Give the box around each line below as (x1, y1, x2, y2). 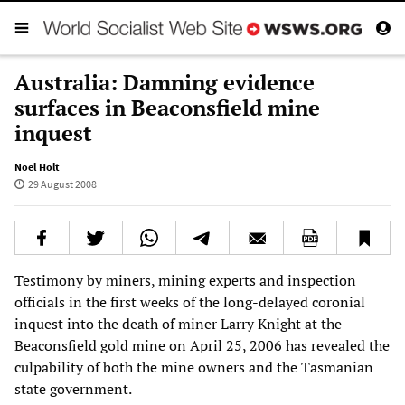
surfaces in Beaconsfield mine (14, 92, 320, 122)
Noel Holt (14, 159, 60, 174)
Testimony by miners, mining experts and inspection (14, 269, 356, 290)
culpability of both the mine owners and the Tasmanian (14, 356, 373, 377)
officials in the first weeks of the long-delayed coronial (14, 291, 365, 312)
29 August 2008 (27, 176, 97, 191)
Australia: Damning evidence (14, 67, 315, 97)
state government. (14, 378, 132, 399)
